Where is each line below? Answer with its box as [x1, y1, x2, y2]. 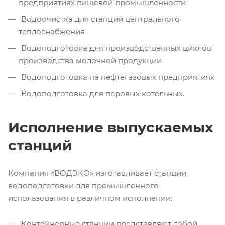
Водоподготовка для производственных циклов [19, 43, 211, 53]
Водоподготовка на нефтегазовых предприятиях [19, 72, 214, 82]
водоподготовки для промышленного [8, 180, 159, 190]
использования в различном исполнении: [8, 193, 172, 203]
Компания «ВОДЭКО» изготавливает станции [8, 168, 186, 178]
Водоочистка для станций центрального [19, 14, 180, 24]
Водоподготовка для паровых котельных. [19, 88, 184, 98]
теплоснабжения [19, 26, 85, 36]
